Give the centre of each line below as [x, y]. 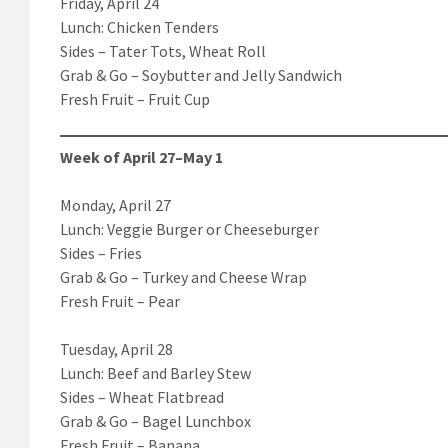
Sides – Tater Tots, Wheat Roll [163, 50]
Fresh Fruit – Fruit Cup [135, 98]
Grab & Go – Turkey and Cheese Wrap [183, 276]
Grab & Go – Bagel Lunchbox [155, 420]
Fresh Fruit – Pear [120, 300]
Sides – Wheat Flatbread [142, 396]
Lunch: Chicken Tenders [139, 26]
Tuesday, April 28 [116, 348]
